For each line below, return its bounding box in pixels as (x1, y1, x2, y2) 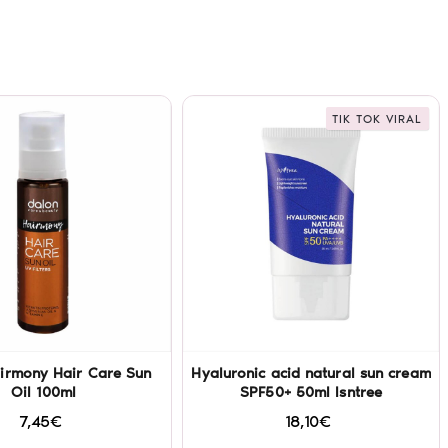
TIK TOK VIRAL (332, 111, 423, 126)
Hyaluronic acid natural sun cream (191, 364, 431, 382)
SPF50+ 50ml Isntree (240, 383, 383, 401)
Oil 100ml (10, 383, 77, 401)
